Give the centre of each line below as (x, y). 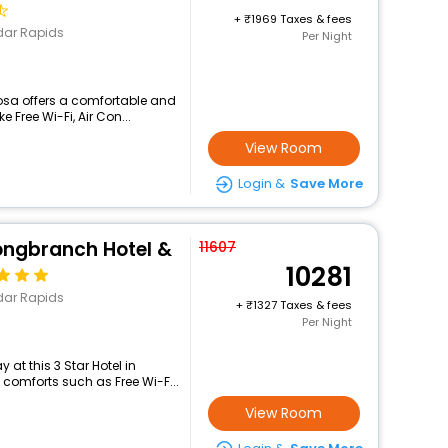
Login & (261, 183)
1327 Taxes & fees (302, 305)
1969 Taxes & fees (301, 19)
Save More (326, 183)
